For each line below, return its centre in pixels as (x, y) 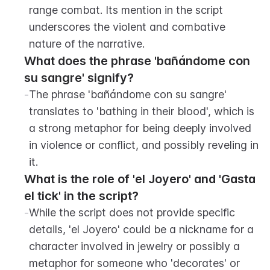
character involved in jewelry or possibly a (134, 246)
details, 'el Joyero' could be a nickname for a (141, 229)
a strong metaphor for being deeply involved (140, 128)
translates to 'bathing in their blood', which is (142, 111)
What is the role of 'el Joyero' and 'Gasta (140, 179)
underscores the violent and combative (127, 27)
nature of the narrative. (87, 44)
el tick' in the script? (81, 196)
